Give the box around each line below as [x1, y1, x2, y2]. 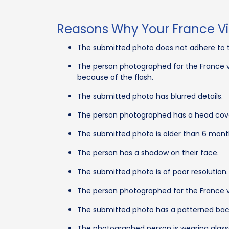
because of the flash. [77, 72, 154, 82]
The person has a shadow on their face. [77, 147, 219, 158]
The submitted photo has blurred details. [77, 90, 223, 101]
